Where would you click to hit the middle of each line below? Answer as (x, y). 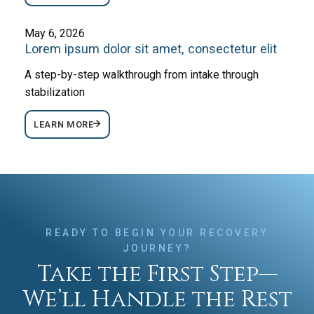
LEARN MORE (64, 124)
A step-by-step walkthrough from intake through (142, 74)
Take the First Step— (157, 274)
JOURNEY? (157, 248)
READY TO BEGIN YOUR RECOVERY (157, 232)
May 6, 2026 (55, 34)
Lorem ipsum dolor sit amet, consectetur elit (151, 49)
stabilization (55, 92)
